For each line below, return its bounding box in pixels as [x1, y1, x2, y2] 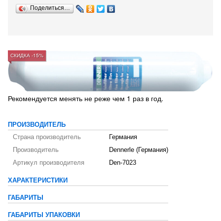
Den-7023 [109, 159, 136, 167]
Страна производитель [13, 134, 81, 141]
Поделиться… [30, 4, 70, 11]
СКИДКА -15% [10, 52, 43, 59]
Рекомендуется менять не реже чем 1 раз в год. [8, 93, 163, 104]
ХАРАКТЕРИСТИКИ [8, 177, 68, 184]
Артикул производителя [13, 159, 84, 167]
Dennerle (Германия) [109, 147, 168, 154]
